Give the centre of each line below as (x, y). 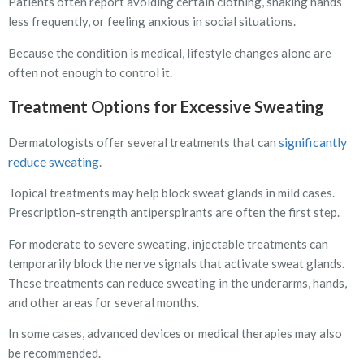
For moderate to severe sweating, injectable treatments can (168, 243)
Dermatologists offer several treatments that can (143, 142)
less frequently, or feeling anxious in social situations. (152, 22)
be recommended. (54, 353)
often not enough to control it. (90, 72)
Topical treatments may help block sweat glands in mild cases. (171, 193)
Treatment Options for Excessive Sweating (166, 106)
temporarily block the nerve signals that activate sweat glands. (176, 263)
